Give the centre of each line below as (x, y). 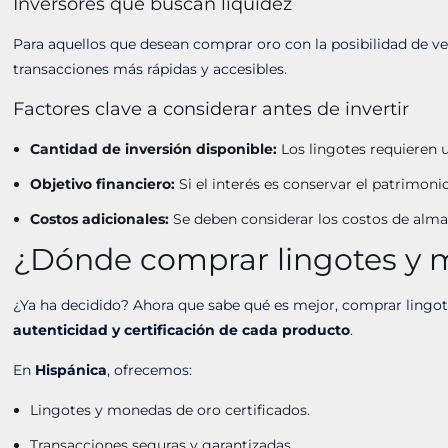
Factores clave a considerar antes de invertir (211, 109)
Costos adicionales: (100, 219)
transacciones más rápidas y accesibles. (150, 69)
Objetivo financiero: (103, 184)
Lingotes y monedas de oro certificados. (170, 410)
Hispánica (71, 370)
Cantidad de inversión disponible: (154, 149)
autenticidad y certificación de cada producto (182, 330)
